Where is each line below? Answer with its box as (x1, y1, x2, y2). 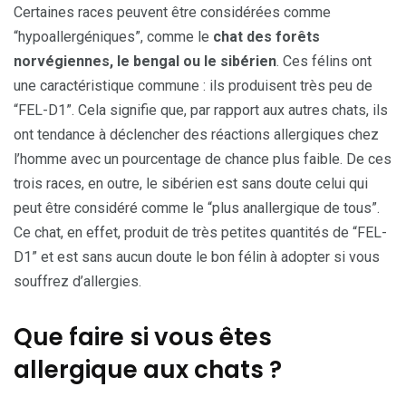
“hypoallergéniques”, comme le (14, 27, 213, 45)
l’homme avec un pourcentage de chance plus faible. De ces (14, 150, 391, 168)
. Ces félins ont (276, 52, 372, 70)
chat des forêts (213, 27, 320, 45)
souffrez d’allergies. (14, 272, 141, 290)
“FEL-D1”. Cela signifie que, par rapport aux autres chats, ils (14, 101, 388, 119)
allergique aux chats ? (14, 353, 282, 386)
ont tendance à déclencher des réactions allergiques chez (14, 125, 379, 143)
